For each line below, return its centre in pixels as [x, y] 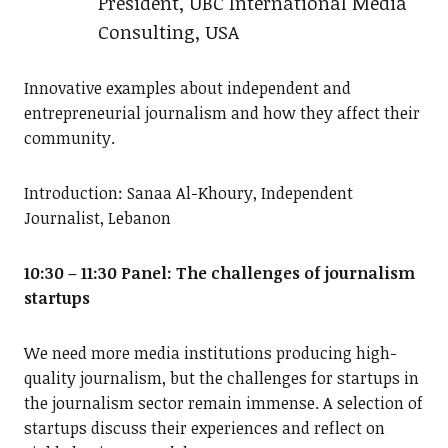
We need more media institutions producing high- [210, 353]
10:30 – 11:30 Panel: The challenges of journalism [219, 273]
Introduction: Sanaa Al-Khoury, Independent [188, 193]
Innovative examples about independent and [187, 88]
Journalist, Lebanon [97, 218]
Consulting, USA [168, 32]
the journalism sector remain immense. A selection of [223, 403]
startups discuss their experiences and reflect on [204, 428]
